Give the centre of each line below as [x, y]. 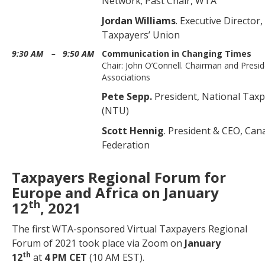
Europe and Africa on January [115, 193]
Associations [126, 77]
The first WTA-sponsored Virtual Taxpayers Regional [130, 229]
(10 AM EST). [116, 257]
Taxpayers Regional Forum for [119, 177]
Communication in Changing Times [177, 54]
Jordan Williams [139, 21]
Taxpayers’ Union [141, 35]
